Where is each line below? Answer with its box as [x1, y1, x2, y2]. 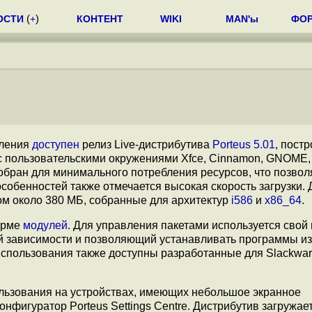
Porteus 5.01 [212, 139, 275, 150]
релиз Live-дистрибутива [79, 139, 212, 150]
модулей [23, 219, 68, 231]
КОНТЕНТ [77, 13, 123, 24]
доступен [32, 139, 79, 150]
